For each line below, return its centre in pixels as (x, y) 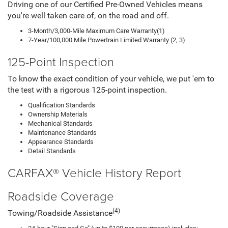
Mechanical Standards (60, 123)
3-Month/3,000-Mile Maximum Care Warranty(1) (96, 31)
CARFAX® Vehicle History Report (94, 172)
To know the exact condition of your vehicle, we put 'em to (111, 79)
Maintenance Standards (62, 132)
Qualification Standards (62, 105)
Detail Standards (52, 151)
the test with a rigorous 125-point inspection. (87, 90)
